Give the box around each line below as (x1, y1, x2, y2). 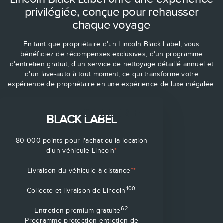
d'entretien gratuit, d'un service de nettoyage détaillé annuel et (9, 60, 214, 68)
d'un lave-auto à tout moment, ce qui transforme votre (25, 70, 198, 78)
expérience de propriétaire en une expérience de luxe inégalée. (8, 80, 215, 88)
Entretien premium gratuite (34, 206, 121, 214)
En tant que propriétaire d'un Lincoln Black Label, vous (23, 40, 200, 48)
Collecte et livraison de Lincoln (26, 186, 126, 194)
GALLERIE (82, 107, 141, 120)
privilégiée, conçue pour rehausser (24, 5, 199, 18)
